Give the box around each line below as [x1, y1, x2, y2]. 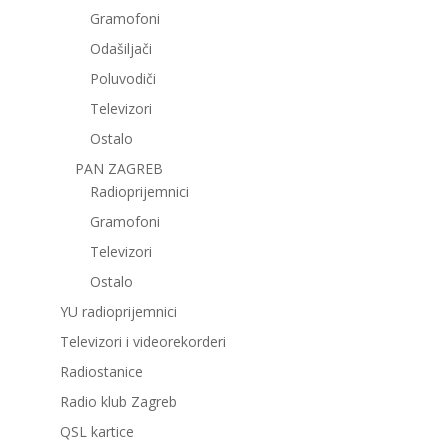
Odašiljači [89, 39, 152, 59]
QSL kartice [59, 422, 134, 442]
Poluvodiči [89, 69, 156, 89]
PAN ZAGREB [74, 159, 163, 179]
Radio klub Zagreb [59, 392, 177, 412]
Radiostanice [59, 362, 143, 382]
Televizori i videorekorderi [59, 332, 226, 352]
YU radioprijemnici [59, 302, 177, 322]
